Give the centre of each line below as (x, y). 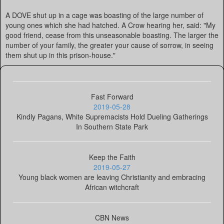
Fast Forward (112, 96)
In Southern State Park (112, 126)
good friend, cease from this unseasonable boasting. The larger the (112, 35)
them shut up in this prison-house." (60, 55)
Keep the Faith (112, 157)
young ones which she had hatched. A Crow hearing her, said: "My (110, 25)
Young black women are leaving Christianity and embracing (112, 177)
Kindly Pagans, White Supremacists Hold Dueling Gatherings (112, 116)
